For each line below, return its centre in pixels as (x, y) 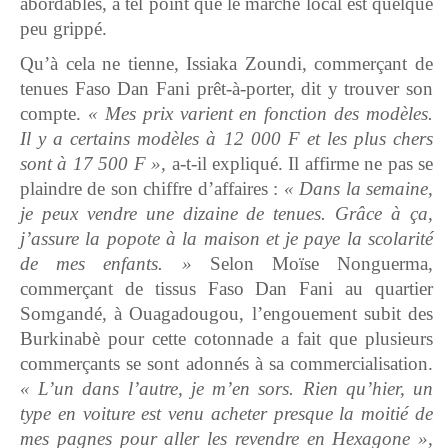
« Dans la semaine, (358, 188)
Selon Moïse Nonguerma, (312, 263)
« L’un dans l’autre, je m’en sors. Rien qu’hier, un (226, 388)
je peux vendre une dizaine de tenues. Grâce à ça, (226, 213)
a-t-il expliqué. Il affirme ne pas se (302, 163)
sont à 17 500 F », (96, 163)
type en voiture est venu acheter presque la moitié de (226, 413)
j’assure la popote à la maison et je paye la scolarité (226, 238)
